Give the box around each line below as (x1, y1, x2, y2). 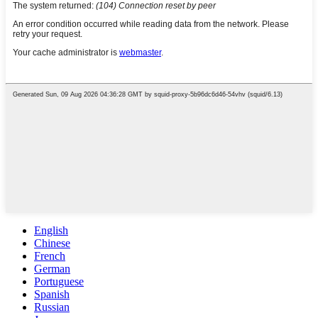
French (34, 249, 65, 262)
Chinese (34, 236, 70, 249)
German (34, 262, 70, 275)
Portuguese (34, 275, 84, 287)
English (34, 224, 68, 236)
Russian (34, 300, 70, 313)
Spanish (34, 287, 70, 300)
